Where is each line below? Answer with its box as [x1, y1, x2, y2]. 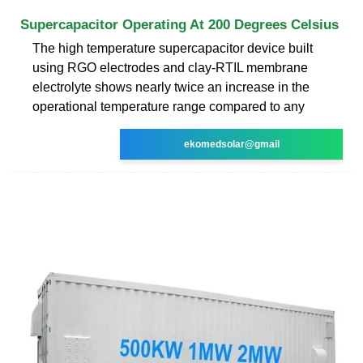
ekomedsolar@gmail [183, 138, 280, 150]
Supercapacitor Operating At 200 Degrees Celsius [20, 16, 339, 32]
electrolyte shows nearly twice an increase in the [32, 79, 310, 94]
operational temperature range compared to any [32, 99, 305, 113]
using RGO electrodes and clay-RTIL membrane [32, 60, 308, 75]
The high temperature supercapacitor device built [32, 41, 313, 55]
